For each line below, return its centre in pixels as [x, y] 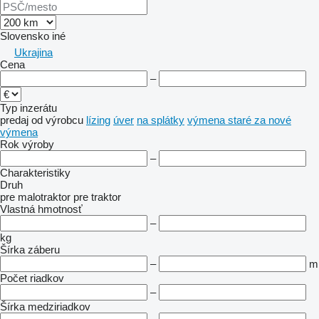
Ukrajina [33, 52]
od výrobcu [57, 120]
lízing [98, 120]
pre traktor [97, 197]
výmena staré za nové [239, 120]
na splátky [161, 120]
